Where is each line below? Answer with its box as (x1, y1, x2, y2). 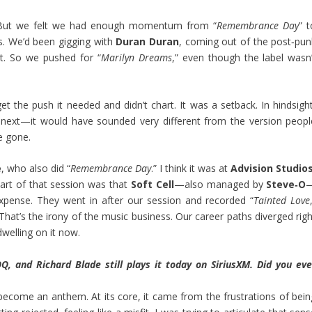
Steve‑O (266, 178, 306, 192)
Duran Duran (116, 34, 180, 48)
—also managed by (173, 178, 267, 192)
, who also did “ (1, 162, 71, 175)
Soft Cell (127, 178, 174, 192)
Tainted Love (253, 194, 311, 208)
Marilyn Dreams (100, 50, 172, 64)
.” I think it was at (151, 162, 231, 175)
